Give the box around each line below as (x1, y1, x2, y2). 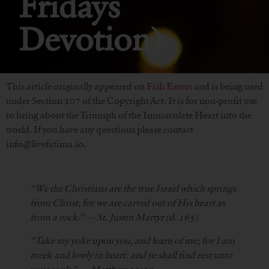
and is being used (192, 80, 263, 92)
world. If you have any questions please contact (6, 124, 193, 135)
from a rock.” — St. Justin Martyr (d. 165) (30, 211, 198, 223)
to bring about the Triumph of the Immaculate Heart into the (6, 109, 252, 121)
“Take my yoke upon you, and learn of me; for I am (30, 234, 235, 246)
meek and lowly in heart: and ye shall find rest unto (30, 249, 232, 261)
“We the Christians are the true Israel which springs (30, 183, 236, 195)
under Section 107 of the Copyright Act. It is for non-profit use (6, 95, 257, 106)
